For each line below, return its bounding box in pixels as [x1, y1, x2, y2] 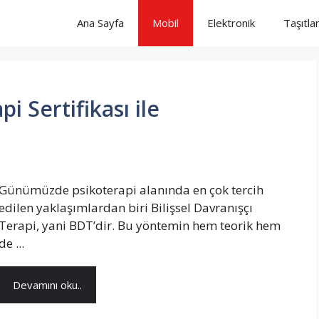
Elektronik [207, 16, 255, 30]
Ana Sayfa [77, 16, 124, 30]
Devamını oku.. [13, 278, 82, 292]
